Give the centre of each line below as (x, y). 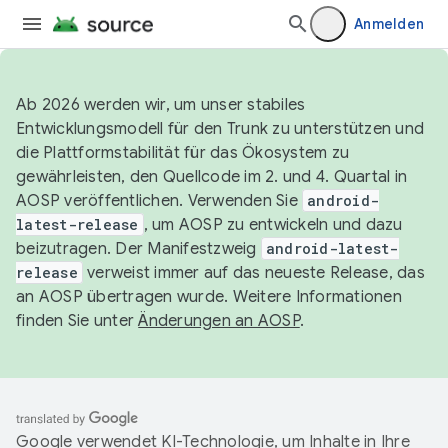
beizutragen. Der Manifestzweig (138, 249)
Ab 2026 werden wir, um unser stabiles (161, 105)
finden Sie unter (77, 321)
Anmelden (389, 24)
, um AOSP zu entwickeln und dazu (273, 225)
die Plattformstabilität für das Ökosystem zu (182, 153)
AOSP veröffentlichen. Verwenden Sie (159, 201)
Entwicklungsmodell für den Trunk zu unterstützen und (220, 129)
